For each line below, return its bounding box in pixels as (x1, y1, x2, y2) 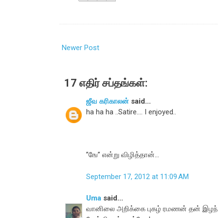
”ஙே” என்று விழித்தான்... (86, 150, 159, 160)
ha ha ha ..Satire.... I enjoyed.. (86, 108, 176, 117)
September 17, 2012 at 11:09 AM (86, 172, 189, 181)
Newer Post (62, 43, 99, 53)
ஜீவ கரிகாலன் (86, 97, 129, 106)
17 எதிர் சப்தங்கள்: (64, 77, 147, 90)
